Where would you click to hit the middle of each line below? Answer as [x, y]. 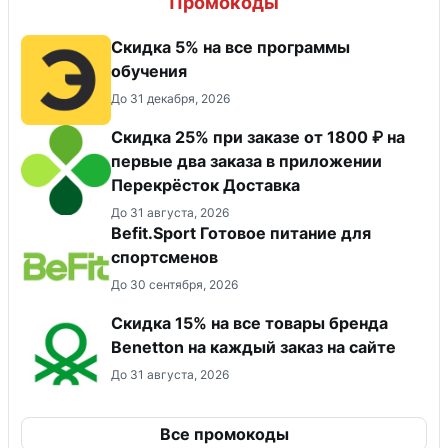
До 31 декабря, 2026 [170, 99]
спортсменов [164, 257]
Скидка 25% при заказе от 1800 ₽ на [258, 137]
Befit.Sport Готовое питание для [241, 233]
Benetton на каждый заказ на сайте [253, 347]
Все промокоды [224, 434]
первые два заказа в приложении [246, 161]
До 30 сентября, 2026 [174, 285]
